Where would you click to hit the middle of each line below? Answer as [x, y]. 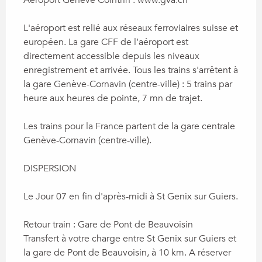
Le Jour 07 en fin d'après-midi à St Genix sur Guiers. [131, 196]
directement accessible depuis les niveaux [111, 56]
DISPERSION [50, 168]
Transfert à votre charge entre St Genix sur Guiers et [130, 238]
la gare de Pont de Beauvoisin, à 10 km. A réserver [127, 252]
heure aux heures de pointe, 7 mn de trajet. [113, 98]
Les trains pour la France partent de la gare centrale [129, 126]
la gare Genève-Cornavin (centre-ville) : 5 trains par [128, 84]
